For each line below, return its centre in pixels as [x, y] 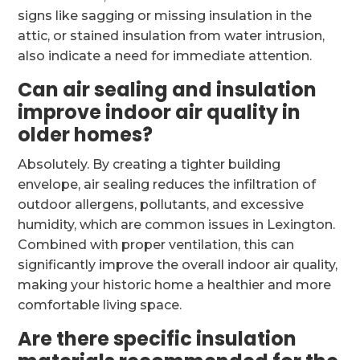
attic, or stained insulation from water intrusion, [172, 36]
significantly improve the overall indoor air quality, [178, 265]
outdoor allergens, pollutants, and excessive [161, 205]
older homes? [86, 135]
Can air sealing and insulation [168, 90]
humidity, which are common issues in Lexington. [177, 225]
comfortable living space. [100, 305]
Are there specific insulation [157, 339]
